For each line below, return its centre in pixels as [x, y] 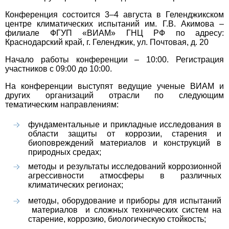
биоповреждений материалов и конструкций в [125, 143]
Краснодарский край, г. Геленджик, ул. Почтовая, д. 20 [108, 42]
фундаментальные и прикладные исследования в [125, 125]
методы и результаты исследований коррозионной [125, 167]
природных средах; [65, 152]
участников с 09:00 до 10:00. [60, 69]
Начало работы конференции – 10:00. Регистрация [114, 60]
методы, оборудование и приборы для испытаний [125, 201]
